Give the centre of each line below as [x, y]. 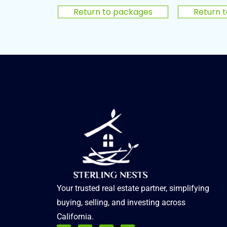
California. [75, 217]
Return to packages [113, 12]
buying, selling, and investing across [121, 202]
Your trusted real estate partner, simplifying [133, 188]
